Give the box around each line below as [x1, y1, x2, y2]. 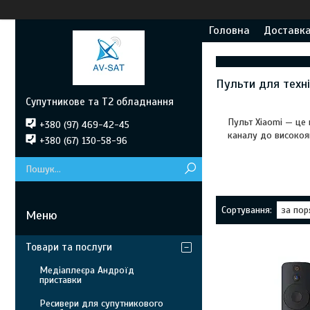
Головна [209, 24, 250, 37]
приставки [39, 274, 82, 286]
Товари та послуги [26, 241, 112, 253]
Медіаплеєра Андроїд [39, 264, 134, 276]
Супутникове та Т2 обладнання [26, 95, 174, 108]
